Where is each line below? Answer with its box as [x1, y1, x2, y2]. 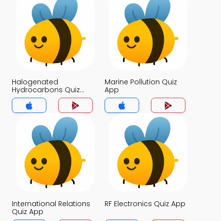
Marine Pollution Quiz [105, 77, 177, 87]
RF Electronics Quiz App [105, 199, 185, 209]
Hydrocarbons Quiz [12, 85, 80, 95]
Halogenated [12, 77, 58, 87]
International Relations [12, 199, 90, 209]
